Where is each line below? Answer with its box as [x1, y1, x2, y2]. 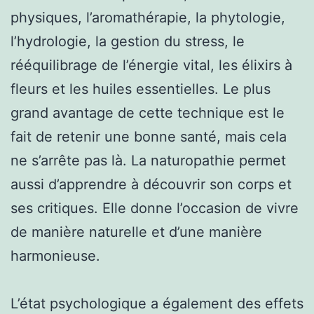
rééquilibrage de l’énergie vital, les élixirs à [11, 56, 292, 74]
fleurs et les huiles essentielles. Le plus [11, 80, 271, 97]
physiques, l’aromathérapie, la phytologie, [11, 8, 285, 26]
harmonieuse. [11, 247, 100, 264]
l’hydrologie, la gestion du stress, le [11, 32, 245, 50]
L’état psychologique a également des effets [11, 294, 303, 312]
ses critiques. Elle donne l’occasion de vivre [11, 199, 299, 217]
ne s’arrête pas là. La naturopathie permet [11, 151, 286, 169]
